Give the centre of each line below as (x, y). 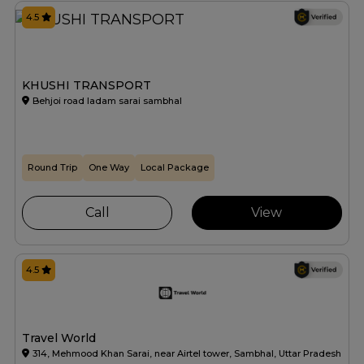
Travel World (59, 338)
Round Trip (52, 168)
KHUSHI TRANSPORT (87, 86)
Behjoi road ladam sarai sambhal (107, 101)
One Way (109, 168)
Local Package (175, 168)
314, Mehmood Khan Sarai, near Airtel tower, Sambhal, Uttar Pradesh (187, 354)
